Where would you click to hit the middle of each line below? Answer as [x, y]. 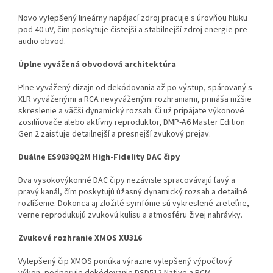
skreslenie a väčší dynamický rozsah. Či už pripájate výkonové [131, 111]
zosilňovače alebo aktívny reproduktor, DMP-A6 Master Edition [132, 122]
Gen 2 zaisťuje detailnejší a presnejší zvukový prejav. [115, 134]
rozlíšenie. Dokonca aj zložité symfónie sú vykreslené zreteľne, [134, 203]
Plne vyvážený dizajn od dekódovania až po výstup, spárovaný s [135, 87]
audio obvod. [42, 41]
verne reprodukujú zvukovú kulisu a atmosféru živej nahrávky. [130, 215]
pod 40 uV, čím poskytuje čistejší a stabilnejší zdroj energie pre [133, 30]
